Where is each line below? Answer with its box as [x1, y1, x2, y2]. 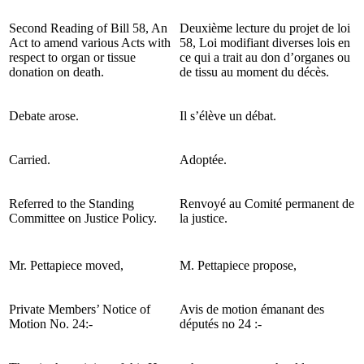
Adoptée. [180, 152, 227, 167]
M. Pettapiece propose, [180, 258, 297, 272]
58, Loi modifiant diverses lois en [180, 35, 350, 50]
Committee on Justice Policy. [9, 210, 157, 225]
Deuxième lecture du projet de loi [180, 20, 350, 35]
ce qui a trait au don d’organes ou [180, 50, 350, 64]
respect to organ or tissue [9, 50, 136, 64]
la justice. [180, 210, 227, 225]
